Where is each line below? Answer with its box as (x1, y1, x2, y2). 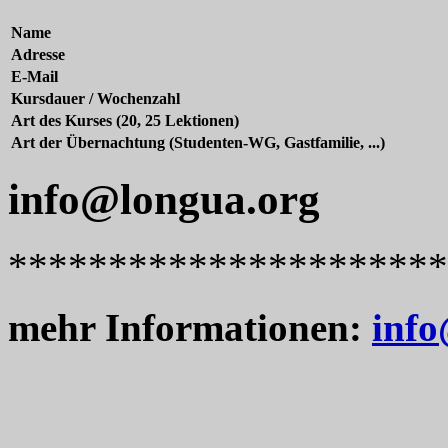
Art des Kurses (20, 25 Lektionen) (11, 112, 239, 130)
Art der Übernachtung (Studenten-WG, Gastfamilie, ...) (11, 134, 385, 152)
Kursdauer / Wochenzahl (11, 90, 180, 108)
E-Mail (11, 68, 58, 86)
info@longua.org (8, 176, 320, 224)
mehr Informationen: (8, 305, 372, 349)
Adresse (11, 46, 65, 64)
